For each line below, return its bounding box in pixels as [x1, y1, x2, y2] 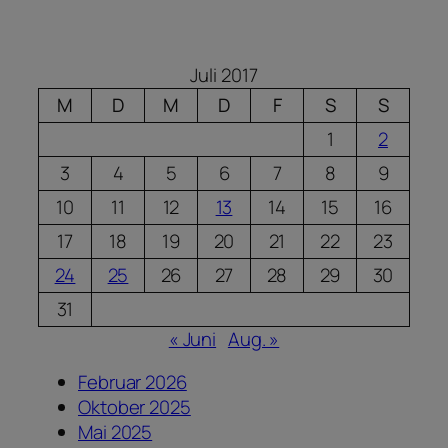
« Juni [168, 325, 217, 352]
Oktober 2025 [78, 394, 191, 421]
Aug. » [227, 325, 280, 352]
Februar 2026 [78, 369, 187, 396]
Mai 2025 [78, 419, 153, 446]
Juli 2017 [190, 61, 258, 88]
